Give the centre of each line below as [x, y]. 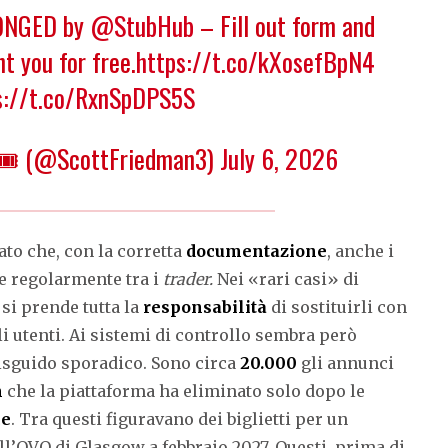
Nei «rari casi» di [288, 278]
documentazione [256, 250]
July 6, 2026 [279, 158]
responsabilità [205, 306]
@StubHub [141, 25]
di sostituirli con [337, 306]
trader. [190, 278]
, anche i [360, 250]
